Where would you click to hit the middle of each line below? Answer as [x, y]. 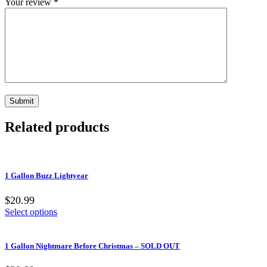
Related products [57, 127]
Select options [31, 212]
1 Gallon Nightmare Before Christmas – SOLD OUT [92, 246]
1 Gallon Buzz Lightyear [46, 176]
